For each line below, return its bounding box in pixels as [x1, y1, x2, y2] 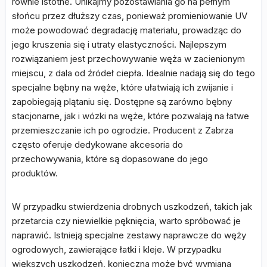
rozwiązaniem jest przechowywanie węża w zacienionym [12, 53, 245, 64]
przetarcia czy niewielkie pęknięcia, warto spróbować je [12, 215, 241, 226]
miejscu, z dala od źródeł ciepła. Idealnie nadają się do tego [12, 67, 255, 79]
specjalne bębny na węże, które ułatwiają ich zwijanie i [12, 82, 233, 93]
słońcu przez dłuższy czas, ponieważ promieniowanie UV [12, 10, 247, 21]
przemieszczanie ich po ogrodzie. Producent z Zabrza [12, 125, 234, 136]
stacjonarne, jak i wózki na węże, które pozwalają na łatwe [12, 110, 249, 122]
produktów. [12, 167, 58, 179]
